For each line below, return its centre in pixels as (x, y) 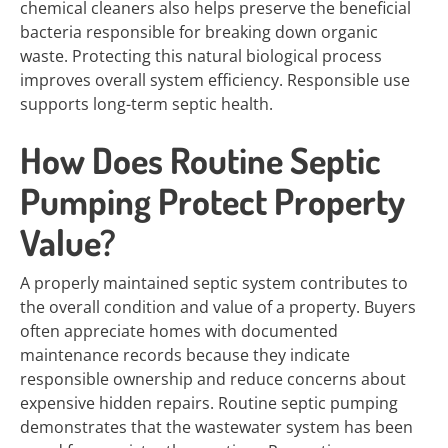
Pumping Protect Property (212, 201)
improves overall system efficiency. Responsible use (215, 80)
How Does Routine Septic (200, 160)
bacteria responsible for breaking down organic (199, 32)
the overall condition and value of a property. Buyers (218, 307)
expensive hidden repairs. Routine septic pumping (209, 403)
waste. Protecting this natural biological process (201, 56)
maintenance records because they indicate (185, 355)
